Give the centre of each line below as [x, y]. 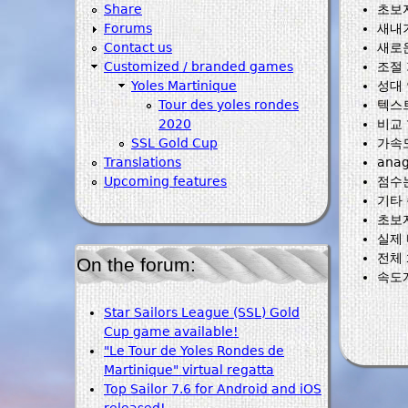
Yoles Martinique [184, 85]
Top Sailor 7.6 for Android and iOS [213, 388]
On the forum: [136, 264]
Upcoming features [165, 181]
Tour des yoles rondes [229, 104]
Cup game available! [171, 331]
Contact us [138, 47]
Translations [143, 162]
